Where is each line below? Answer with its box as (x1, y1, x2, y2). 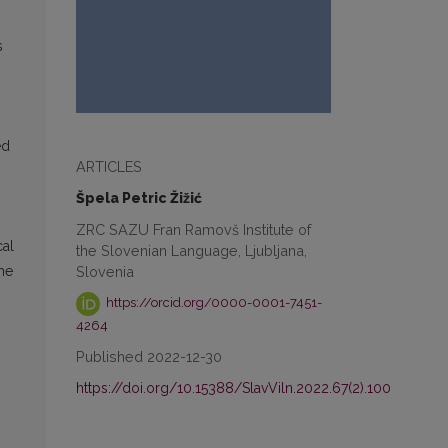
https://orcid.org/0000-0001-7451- (103, 295, 323, 311)
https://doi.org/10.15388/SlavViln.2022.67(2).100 (76, 379, 391, 396)
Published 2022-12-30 (76, 347, 222, 365)
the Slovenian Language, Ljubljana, (76, 241, 307, 259)
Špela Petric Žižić (76, 189, 202, 206)
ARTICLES (76, 157, 142, 175)
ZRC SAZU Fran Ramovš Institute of (76, 220, 311, 238)
